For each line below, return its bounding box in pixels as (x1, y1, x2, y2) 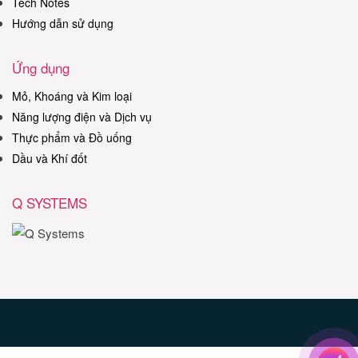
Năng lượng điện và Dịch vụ (12, 108, 152, 125)
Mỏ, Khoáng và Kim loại (12, 87, 132, 104)
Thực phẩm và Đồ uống (12, 129, 132, 145)
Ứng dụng (12, 57, 70, 78)
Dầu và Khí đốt (12, 149, 87, 166)
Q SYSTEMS (12, 192, 87, 213)
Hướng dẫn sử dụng (12, 14, 113, 31)
